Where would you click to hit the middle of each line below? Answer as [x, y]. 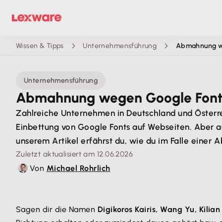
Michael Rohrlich [78, 168]
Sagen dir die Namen [57, 209]
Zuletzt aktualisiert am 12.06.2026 [75, 154]
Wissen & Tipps [40, 46]
